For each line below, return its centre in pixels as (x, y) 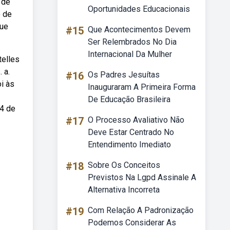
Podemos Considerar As (132, 223)
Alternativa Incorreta (124, 190)
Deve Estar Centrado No (131, 132)
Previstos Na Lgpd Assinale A (142, 177)
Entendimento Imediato (129, 145)
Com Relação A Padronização (141, 210)
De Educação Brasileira (129, 99)
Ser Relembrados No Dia (132, 42)
